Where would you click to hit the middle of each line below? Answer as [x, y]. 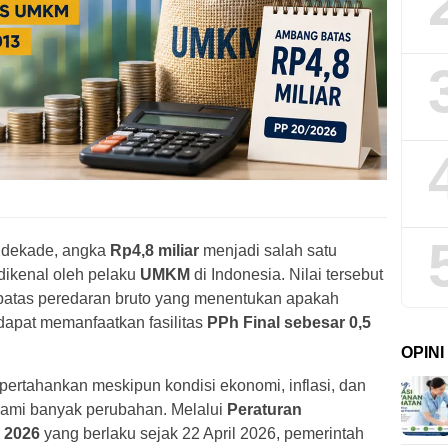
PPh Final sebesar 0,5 [289, 323]
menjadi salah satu [268, 251]
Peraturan [264, 410]
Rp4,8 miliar [155, 251]
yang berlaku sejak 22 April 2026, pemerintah [202, 434]
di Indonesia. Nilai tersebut [287, 275]
